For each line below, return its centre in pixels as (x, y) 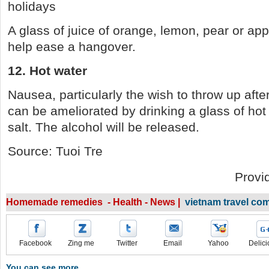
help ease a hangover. (72, 47)
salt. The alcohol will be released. (104, 127)
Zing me (81, 243)
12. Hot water (47, 71)
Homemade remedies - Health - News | (95, 202)
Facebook (35, 243)
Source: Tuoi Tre (55, 151)
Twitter (127, 243)
